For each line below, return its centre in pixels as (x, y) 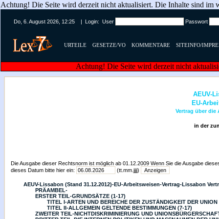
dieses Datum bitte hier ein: (44, 170)
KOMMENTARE (151, 45)
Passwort (197, 22)
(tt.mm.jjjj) (128, 170)
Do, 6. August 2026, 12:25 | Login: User (65, 22)
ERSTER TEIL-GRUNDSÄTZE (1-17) (80, 196)
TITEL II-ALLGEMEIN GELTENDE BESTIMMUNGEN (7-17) (120, 208)
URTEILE (75, 45)
